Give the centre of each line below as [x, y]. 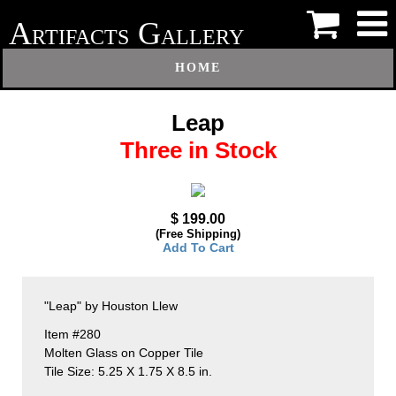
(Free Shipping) [198, 234]
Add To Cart [198, 248]
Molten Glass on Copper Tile [124, 353]
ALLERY [202, 37]
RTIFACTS [80, 37]
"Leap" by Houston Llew [111, 306]
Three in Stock [198, 150]
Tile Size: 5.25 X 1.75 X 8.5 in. [128, 372]
